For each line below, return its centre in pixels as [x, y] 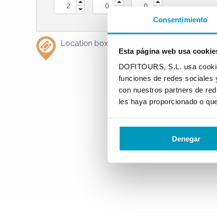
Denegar [186, 139]
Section [193, 44]
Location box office [96, 43]
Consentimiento [180, 19]
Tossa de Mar [155, 43]
